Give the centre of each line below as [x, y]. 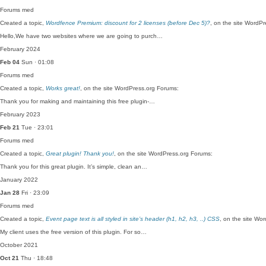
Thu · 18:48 [36, 258]
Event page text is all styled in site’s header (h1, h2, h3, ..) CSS [133, 219]
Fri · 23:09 [34, 193]
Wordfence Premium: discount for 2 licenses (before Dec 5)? [128, 23]
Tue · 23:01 [37, 127]
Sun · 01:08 [37, 62]
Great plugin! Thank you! [80, 153]
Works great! [63, 88]
